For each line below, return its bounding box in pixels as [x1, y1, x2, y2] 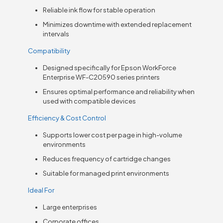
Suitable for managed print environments [43, 169, 170, 177]
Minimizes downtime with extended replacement [43, 20, 192, 28]
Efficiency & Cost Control [28, 113, 107, 122]
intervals [43, 29, 70, 38]
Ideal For [28, 186, 55, 194]
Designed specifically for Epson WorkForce [43, 63, 177, 72]
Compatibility [28, 46, 71, 55]
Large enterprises [43, 203, 98, 211]
